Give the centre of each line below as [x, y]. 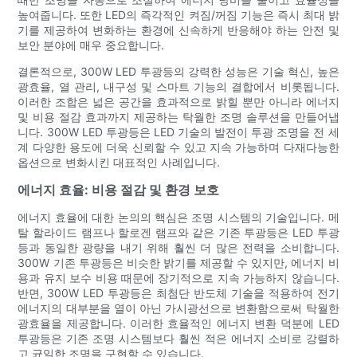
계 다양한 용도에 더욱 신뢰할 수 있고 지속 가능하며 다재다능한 [178, 147]
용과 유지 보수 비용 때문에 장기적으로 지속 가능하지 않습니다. [178, 277]
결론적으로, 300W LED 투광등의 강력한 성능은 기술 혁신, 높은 [178, 71]
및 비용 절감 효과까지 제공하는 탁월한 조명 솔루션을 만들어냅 [178, 116]
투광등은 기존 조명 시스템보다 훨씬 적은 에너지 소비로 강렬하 [178, 338]
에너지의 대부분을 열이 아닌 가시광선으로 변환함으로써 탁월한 [178, 308]
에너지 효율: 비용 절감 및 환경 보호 [119, 189]
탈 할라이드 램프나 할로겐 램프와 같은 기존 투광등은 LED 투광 [178, 232]
